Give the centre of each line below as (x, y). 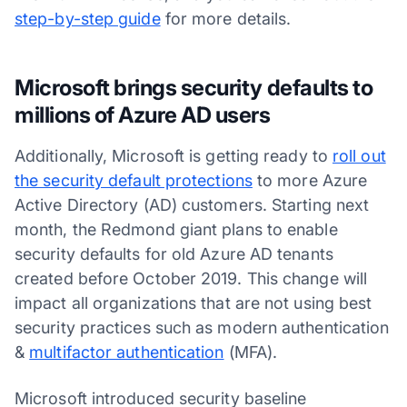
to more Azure (310, 180)
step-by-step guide (88, 18)
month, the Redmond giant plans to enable (176, 229)
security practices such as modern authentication (202, 327)
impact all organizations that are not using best (194, 303)
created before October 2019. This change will (191, 278)
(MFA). (251, 352)
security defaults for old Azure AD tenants (174, 253)
